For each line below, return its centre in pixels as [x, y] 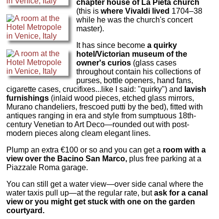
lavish [196, 89]
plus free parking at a [164, 158]
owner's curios [103, 63]
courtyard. [26, 210]
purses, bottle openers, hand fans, [134, 80]
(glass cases [153, 63]
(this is [88, 11]
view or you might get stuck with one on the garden [101, 201]
